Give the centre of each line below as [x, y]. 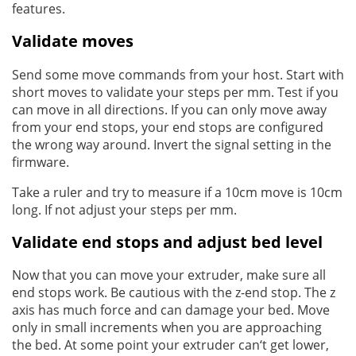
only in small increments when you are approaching [167, 327]
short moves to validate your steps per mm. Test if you [175, 92]
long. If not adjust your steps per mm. [124, 209]
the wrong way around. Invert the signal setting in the [172, 144]
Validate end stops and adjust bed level [167, 242]
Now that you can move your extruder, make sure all [169, 275]
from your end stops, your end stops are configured [168, 127]
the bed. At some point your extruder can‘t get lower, [170, 344]
